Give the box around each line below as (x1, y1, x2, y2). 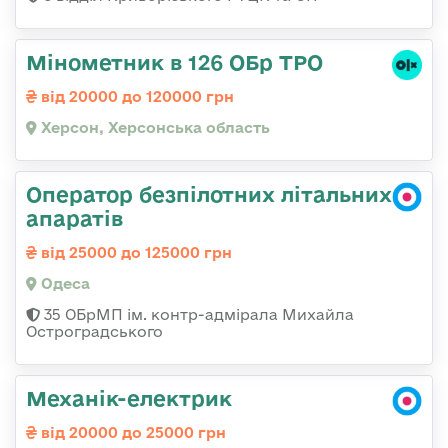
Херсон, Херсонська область (37, 118, 270, 136)
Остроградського (26, 322, 163, 340)
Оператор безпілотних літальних (26, 181, 392, 206)
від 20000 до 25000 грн (37, 423, 226, 441)
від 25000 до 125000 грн (37, 243, 232, 261)
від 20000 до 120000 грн (37, 87, 234, 105)
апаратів (26, 205, 123, 230)
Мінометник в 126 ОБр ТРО (26, 49, 323, 74)
